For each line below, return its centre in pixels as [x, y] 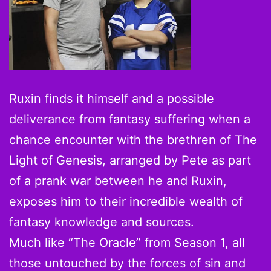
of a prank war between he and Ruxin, [118, 181]
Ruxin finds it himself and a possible [112, 99]
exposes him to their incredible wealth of [126, 202]
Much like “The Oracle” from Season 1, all [127, 243]
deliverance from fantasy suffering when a [130, 119]
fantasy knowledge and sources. [102, 222]
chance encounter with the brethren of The [133, 140]
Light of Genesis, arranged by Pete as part [130, 161]
